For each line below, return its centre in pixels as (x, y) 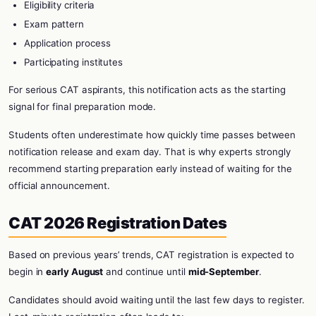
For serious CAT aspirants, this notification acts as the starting (147, 90)
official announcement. (60, 186)
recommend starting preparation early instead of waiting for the (150, 169)
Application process (67, 43)
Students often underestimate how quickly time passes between (152, 135)
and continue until (146, 272)
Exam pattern (54, 24)
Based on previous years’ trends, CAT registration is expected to (151, 255)
